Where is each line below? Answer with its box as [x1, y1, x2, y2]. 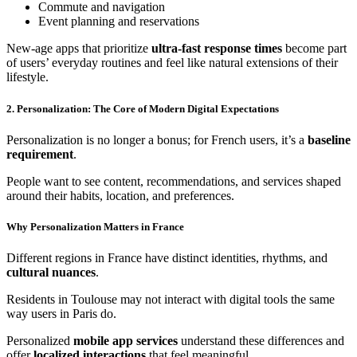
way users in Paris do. [6, 307, 116, 321]
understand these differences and [178, 334, 344, 348]
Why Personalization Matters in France [6, 220, 184, 233]
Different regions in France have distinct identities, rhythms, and [6, 251, 328, 265]
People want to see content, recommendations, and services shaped [6, 174, 341, 188]
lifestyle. [6, 70, 49, 84]
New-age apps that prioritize [6, 41, 151, 56]
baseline [308, 132, 351, 147]
